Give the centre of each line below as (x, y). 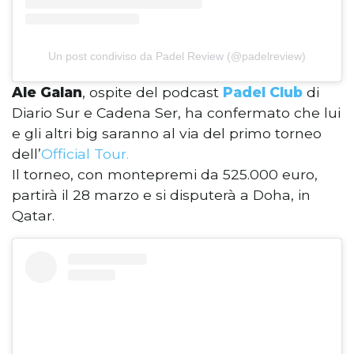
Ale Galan (47, 92)
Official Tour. (85, 153)
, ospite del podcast (153, 92)
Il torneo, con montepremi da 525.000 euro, (165, 174)
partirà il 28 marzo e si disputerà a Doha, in (161, 194)
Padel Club (263, 92)
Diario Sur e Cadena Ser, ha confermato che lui (176, 112)
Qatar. (33, 215)
